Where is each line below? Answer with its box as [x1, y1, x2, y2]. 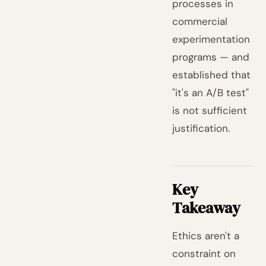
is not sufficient [172, 104, 248, 117]
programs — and [172, 50, 250, 64]
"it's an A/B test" [172, 86, 249, 99]
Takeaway [172, 197, 241, 218]
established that [172, 68, 251, 81]
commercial [172, 15, 228, 28]
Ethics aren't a [172, 229, 240, 242]
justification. [172, 122, 230, 135]
